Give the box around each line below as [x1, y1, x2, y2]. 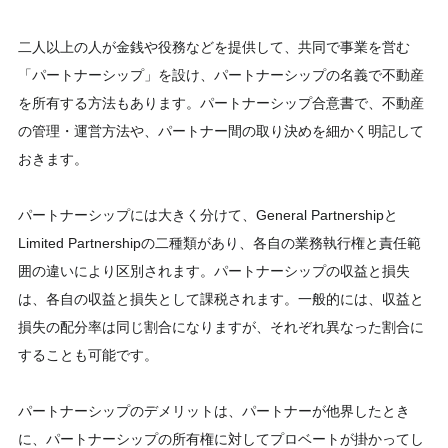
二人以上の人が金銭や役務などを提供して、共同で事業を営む [18, 39, 410, 56]
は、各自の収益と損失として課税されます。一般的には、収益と [18, 291, 424, 308]
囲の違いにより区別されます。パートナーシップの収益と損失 [18, 263, 410, 280]
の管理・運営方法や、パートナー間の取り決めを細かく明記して [18, 123, 424, 140]
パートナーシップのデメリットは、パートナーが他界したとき [18, 403, 410, 420]
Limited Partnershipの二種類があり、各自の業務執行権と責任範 [18, 235, 421, 252]
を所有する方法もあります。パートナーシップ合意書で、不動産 [18, 95, 424, 112]
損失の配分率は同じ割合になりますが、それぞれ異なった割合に [18, 319, 424, 336]
